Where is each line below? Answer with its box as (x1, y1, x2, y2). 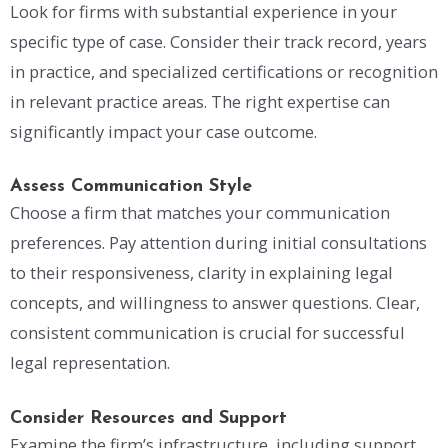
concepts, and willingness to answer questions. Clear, (10, 291, 420, 315)
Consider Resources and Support (10, 409, 287, 429)
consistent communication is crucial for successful (10, 321, 405, 345)
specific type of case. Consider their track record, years (10, 29, 427, 53)
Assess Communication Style (10, 177, 252, 197)
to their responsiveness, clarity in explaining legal (10, 261, 393, 285)
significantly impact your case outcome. (10, 119, 317, 143)
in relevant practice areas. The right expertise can (10, 89, 390, 113)
